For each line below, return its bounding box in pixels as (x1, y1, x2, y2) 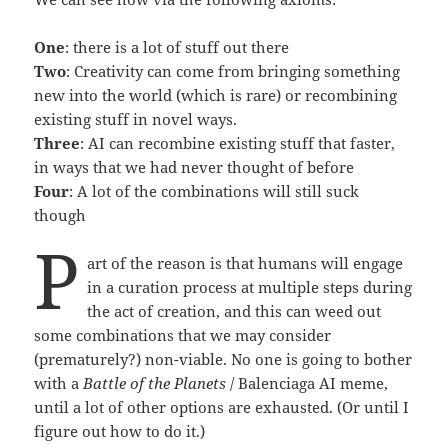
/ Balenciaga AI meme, (226, 372, 389, 393)
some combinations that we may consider (34, 324, 332, 345)
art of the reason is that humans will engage (86, 252, 403, 273)
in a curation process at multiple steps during (86, 276, 412, 297)
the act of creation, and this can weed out (86, 300, 381, 321)
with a (34, 372, 84, 393)
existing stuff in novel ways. (34, 108, 238, 129)
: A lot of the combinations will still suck (69, 180, 360, 201)
